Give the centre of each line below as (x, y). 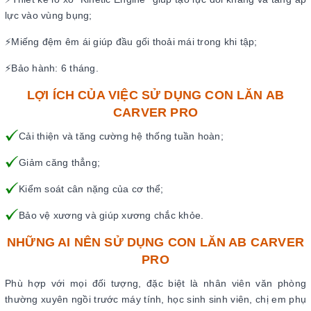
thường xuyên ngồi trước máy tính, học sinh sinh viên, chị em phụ (155, 299)
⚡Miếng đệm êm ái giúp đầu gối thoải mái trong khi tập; (131, 41)
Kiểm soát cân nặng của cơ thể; (91, 188)
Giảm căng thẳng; (59, 162)
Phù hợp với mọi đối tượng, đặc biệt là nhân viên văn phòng (155, 283)
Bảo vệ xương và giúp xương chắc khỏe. (111, 215)
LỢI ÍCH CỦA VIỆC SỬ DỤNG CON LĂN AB (155, 95)
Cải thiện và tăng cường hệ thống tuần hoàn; (121, 136)
